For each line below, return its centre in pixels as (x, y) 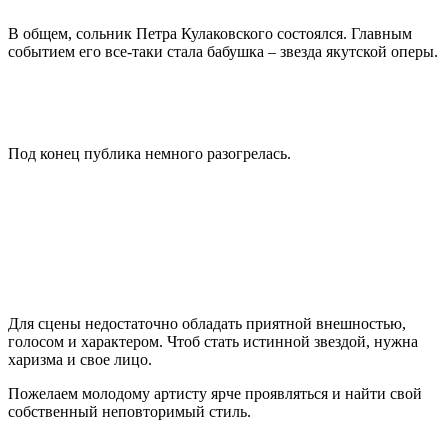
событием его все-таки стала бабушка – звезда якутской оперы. (223, 51)
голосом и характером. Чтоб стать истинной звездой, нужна (213, 341)
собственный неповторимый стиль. (129, 411)
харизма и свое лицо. (86, 359)
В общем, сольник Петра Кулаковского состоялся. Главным (210, 33)
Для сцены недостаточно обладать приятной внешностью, (207, 323)
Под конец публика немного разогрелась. (153, 153)
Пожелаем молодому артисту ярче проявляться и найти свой (215, 393)
